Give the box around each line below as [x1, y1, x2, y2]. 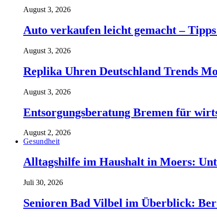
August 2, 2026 [23, 128, 71, 137]
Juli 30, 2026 [23, 178, 63, 187]
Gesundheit [23, 137, 60, 146]
